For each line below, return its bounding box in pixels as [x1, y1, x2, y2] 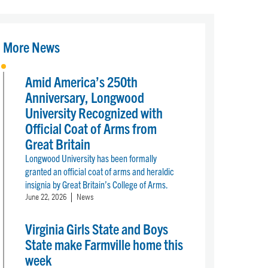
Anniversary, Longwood [25, 88, 145, 106]
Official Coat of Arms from [25, 119, 157, 138]
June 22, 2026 [25, 193, 68, 202]
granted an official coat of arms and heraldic [25, 165, 175, 178]
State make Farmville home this [25, 235, 184, 254]
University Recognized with [25, 103, 163, 122]
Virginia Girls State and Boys [25, 220, 169, 238]
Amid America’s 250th [25, 72, 138, 91]
